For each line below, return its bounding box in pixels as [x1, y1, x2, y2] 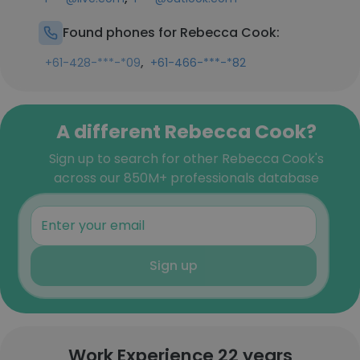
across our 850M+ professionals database [54, 169, 319, 187]
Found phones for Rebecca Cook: [63, 23, 280, 42]
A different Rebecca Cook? [56, 118, 317, 145]
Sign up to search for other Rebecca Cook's [49, 149, 324, 168]
